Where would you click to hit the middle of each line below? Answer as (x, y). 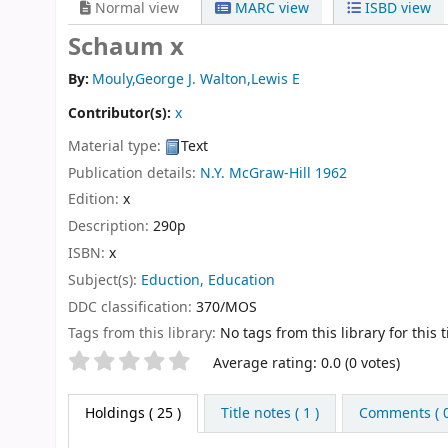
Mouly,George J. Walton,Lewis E (196, 80)
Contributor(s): (121, 114)
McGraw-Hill (270, 173)
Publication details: (134, 173)
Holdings (115, 414)
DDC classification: (132, 307)
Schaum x (126, 46)
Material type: (116, 146)
